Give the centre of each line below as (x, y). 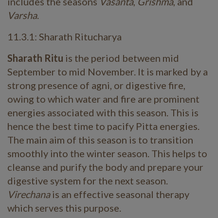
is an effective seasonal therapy (121, 194)
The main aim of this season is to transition (100, 140)
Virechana (30, 194)
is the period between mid (122, 58)
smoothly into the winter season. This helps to (107, 153)
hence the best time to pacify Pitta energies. (103, 126)
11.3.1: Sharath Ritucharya (64, 36)
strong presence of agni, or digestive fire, (96, 85)
